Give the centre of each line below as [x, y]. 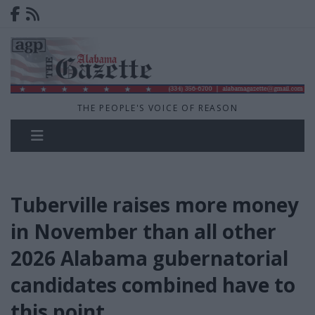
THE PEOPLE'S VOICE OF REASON [157, 108]
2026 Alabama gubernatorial [149, 258]
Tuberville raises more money [155, 205]
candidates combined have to [153, 285]
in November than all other [143, 232]
